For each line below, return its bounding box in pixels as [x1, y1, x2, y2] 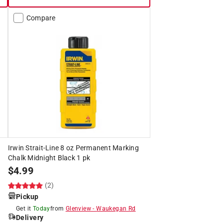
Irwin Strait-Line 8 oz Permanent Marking [7, 143, 139, 152]
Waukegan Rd [96, 205, 136, 212]
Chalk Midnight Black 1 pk [7, 153, 91, 162]
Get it [15, 205, 31, 212]
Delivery [15, 213, 44, 222]
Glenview [65, 205, 91, 212]
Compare [26, 13, 56, 22]
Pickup [15, 192, 39, 201]
